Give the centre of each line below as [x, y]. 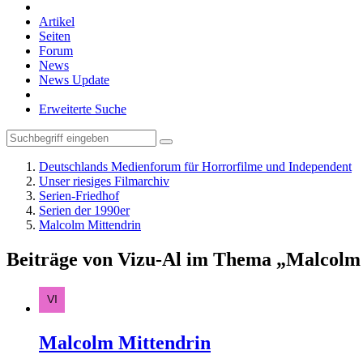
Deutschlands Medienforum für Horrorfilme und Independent [195, 167]
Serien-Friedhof [79, 196]
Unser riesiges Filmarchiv [104, 181]
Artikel [57, 21]
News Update [74, 80]
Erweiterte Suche [83, 109]
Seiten [55, 36]
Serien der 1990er [84, 210]
